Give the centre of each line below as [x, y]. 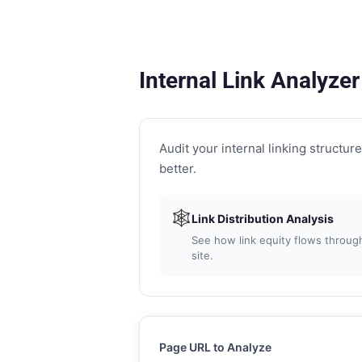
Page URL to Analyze [209, 347]
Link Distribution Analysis [257, 219]
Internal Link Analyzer [243, 80]
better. [172, 168]
